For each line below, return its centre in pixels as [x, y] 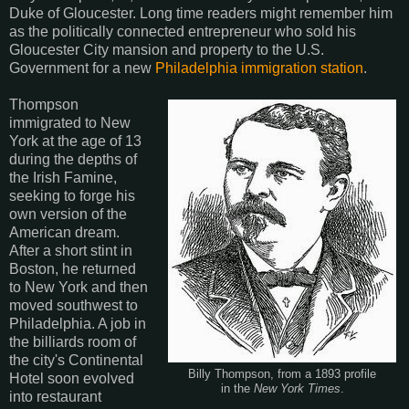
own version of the [68, 214]
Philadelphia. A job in [78, 323]
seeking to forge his [72, 195]
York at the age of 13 [75, 141]
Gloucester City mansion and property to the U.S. [167, 49]
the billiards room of [73, 341]
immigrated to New [70, 122]
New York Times [297, 388]
